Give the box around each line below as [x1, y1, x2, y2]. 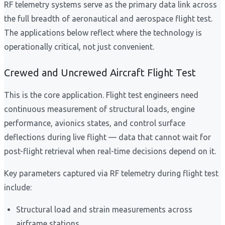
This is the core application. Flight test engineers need [4, 90, 198, 100]
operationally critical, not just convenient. [4, 42, 154, 52]
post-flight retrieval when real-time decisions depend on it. [4, 147, 216, 156]
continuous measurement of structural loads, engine [4, 104, 195, 114]
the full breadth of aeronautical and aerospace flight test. [4, 14, 212, 24]
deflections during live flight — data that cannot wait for [4, 133, 211, 142]
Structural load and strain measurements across [16, 205, 192, 214]
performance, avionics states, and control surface [4, 119, 185, 128]
